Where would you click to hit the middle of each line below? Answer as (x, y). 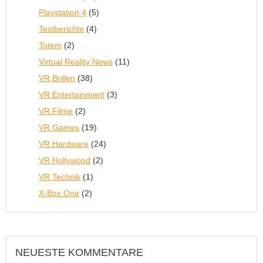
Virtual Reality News (76, 62)
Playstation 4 (63, 12)
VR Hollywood (65, 160)
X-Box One (59, 193)
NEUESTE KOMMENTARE (79, 252)
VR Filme (56, 111)
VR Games (59, 127)
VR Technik (60, 177)
